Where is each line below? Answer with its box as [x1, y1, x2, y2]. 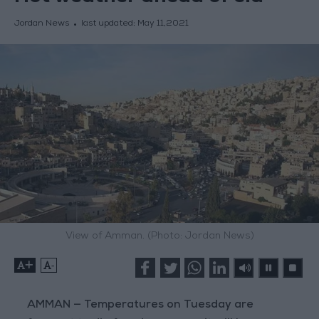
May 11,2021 [137, 20, 189, 29]
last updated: [80, 20, 137, 29]
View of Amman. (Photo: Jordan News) [65, 231, 254, 242]
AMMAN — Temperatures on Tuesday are [27, 300, 254, 312]
